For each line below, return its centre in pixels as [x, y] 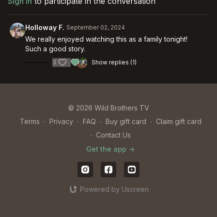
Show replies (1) [114, 62]
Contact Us [113, 135]
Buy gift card [126, 121]
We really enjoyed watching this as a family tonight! [106, 39]
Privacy [61, 121]
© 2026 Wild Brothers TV [108, 108]
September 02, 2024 [96, 27]
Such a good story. [55, 49]
